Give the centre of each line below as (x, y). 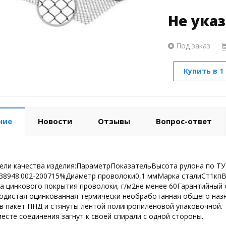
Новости (55, 121)
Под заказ (192, 45)
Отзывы (114, 121)
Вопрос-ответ (184, 121)
